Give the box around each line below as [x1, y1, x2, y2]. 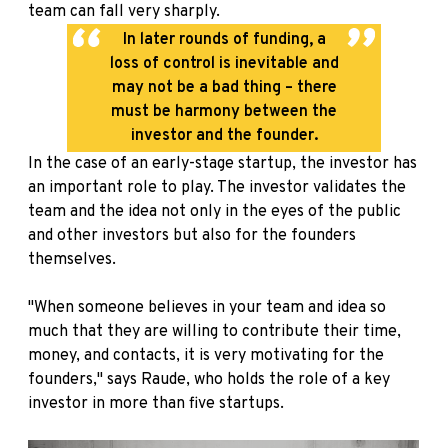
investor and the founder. [130, 126, 318, 147]
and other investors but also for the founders [28, 226, 356, 247]
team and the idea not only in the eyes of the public [28, 202, 401, 223]
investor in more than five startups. [28, 394, 284, 415]
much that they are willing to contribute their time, [28, 322, 401, 343]
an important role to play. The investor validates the [28, 178, 406, 199]
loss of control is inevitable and [109, 54, 339, 75]
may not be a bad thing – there [111, 78, 337, 99]
